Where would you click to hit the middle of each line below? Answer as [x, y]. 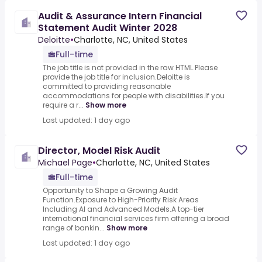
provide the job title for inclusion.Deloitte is [116, 77]
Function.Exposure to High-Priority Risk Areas [121, 200]
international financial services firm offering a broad [136, 219]
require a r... [63, 105]
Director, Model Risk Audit [99, 151]
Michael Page [65, 163]
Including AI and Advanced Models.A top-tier [123, 209]
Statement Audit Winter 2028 [108, 28]
